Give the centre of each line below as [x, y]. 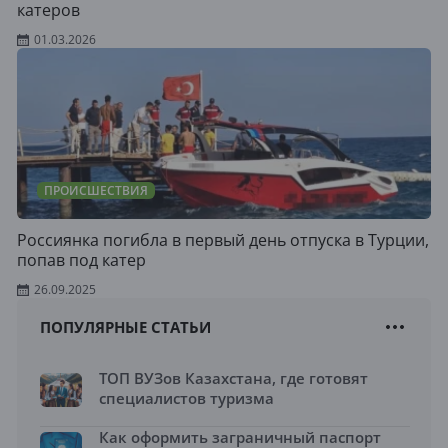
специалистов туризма [186, 398]
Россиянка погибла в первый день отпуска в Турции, [223, 240]
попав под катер [81, 260]
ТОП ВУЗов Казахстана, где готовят [233, 378]
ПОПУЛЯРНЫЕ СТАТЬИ [125, 327]
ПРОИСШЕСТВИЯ [96, 190]
